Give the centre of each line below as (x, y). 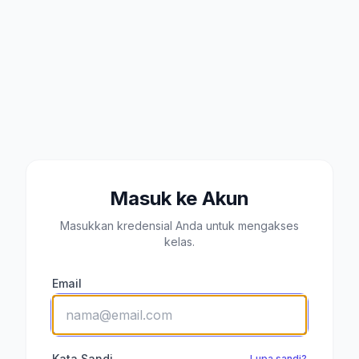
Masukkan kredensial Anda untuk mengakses (179, 226)
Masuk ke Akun (179, 198)
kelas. (179, 242)
